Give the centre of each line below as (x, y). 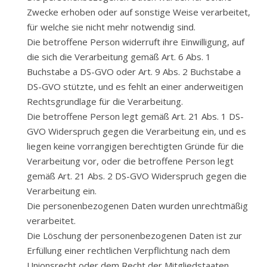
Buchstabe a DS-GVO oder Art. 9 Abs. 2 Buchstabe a (134, 72)
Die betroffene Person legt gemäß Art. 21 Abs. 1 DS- (135, 116)
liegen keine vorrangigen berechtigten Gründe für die (135, 146)
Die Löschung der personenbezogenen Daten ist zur (134, 235)
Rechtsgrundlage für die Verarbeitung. (105, 101)
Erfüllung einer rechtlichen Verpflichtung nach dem (128, 250)
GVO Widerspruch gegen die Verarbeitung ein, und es (136, 131)
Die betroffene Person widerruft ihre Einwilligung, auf (136, 42)
